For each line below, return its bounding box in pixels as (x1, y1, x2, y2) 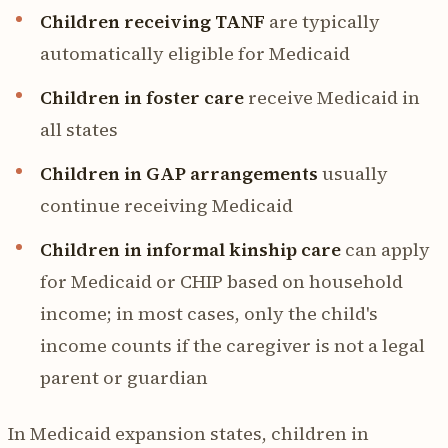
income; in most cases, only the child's (40, 300, 378, 326)
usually (318, 160, 388, 186)
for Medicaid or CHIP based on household (40, 268, 403, 294)
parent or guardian (40, 364, 208, 390)
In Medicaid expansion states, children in (8, 420, 369, 446)
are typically (265, 8, 380, 34)
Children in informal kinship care (40, 236, 341, 262)
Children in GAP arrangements (40, 160, 318, 186)
